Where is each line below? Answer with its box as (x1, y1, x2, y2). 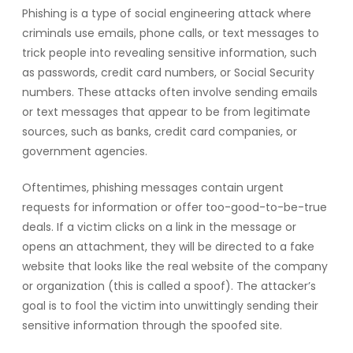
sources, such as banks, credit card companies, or (22, 123, 297, 139)
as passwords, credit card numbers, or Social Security (22, 64, 314, 80)
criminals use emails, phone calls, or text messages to (22, 24, 319, 41)
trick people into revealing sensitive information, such (22, 44, 317, 61)
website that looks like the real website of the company (22, 258, 328, 274)
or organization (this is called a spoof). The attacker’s (22, 277, 316, 294)
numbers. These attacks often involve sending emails (22, 84, 318, 100)
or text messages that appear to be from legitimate (22, 103, 310, 120)
